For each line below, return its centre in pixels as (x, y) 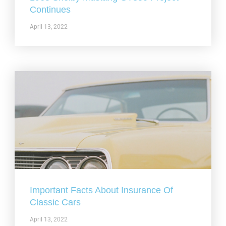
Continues (50, 9)
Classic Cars (55, 203)
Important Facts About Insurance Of (102, 190)
